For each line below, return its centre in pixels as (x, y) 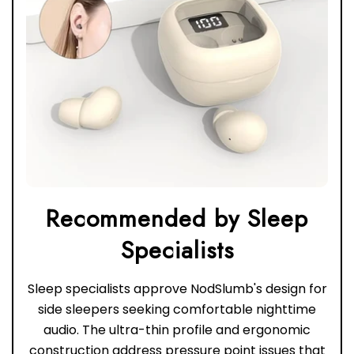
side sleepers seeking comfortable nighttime (177, 310)
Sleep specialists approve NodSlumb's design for (177, 289)
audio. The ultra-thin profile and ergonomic (177, 330)
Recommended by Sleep (177, 219)
